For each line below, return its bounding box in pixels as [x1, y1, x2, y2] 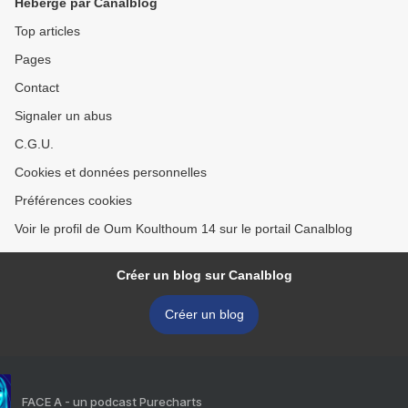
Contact [15, 80, 59, 96]
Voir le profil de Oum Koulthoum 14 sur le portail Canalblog [15, 221, 352, 237]
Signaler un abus [15, 108, 112, 124]
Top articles [15, 24, 80, 39]
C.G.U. [15, 137, 54, 152]
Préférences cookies [15, 193, 132, 209]
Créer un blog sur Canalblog [116, 268, 292, 283]
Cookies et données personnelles [15, 165, 207, 180]
